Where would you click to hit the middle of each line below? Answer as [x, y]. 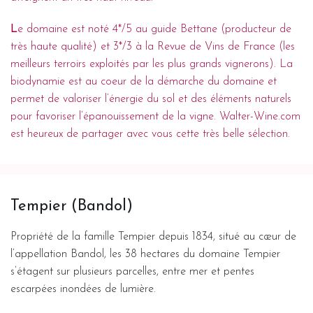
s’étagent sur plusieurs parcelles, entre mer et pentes [132, 271]
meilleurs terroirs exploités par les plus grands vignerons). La [152, 64]
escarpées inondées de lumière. [83, 289]
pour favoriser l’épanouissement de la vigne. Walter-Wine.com [155, 116]
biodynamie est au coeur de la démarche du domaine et [144, 81]
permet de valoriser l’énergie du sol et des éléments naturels [151, 99]
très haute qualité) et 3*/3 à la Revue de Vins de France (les [153, 46]
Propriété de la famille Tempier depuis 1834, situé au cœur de [153, 236]
